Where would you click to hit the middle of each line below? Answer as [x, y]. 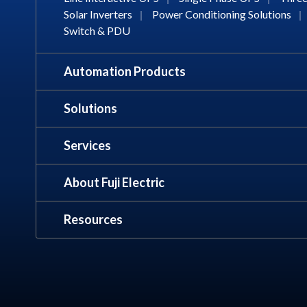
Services [87, 145]
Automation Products [125, 71]
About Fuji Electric [114, 182]
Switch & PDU [97, 30]
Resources [93, 219]
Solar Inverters [98, 14]
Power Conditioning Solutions [222, 14]
